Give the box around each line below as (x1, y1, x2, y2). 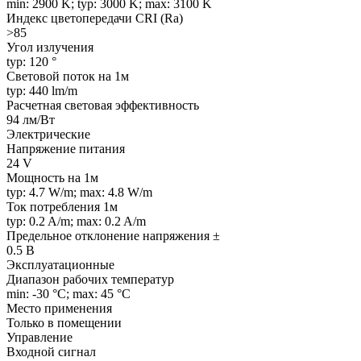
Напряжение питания (6, 141, 125, 156)
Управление (6, 330, 73, 344)
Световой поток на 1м (6, 68, 129, 83)
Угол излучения (6, 39, 93, 54)
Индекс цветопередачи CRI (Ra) (6, 10, 183, 25)
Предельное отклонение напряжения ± (6, 228, 220, 243)
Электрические (6, 127, 90, 141)
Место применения (6, 301, 112, 315)
